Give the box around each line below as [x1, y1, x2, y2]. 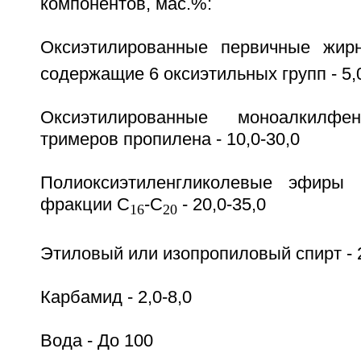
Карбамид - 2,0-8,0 [39, 287, 192, 307]
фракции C [39, 195, 130, 215]
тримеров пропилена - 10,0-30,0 [39, 130, 300, 150]
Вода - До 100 [39, 330, 153, 351]
